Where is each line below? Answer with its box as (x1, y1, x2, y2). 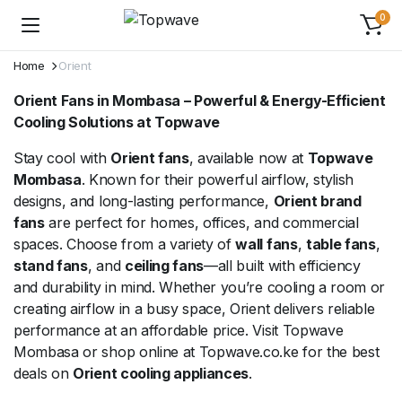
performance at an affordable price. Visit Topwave (13, 321, 344, 339)
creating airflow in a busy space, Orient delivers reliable (13, 300, 375, 318)
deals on (13, 364, 74, 382)
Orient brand (273, 192, 362, 210)
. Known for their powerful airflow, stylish (81, 170, 354, 188)
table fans (305, 235, 376, 253)
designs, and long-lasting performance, (13, 192, 274, 210)
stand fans (13, 257, 88, 275)
